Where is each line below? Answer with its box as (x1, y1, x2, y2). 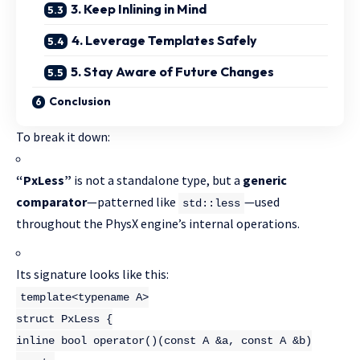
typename (78, 290, 129, 304)
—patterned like (87, 193, 178, 210)
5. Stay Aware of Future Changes (71, 63, 274, 80)
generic (243, 171, 287, 188)
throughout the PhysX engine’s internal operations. (16, 215, 300, 231)
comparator (16, 193, 87, 210)
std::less (182, 196, 240, 210)
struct (16, 312, 55, 325)
